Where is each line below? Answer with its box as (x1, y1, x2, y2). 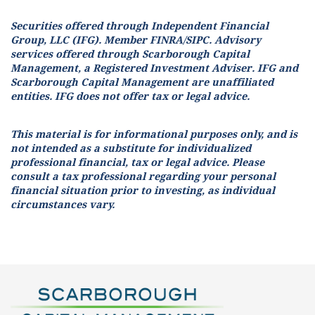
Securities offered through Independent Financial (11, 20, 269, 32)
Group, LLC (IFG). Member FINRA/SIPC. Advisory (11, 34, 261, 46)
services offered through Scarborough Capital (11, 48, 250, 60)
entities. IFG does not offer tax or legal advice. (11, 90, 250, 103)
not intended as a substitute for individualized (11, 141, 251, 154)
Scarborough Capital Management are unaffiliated (11, 76, 274, 89)
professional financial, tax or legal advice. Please (11, 155, 264, 168)
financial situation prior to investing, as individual (11, 184, 275, 196)
